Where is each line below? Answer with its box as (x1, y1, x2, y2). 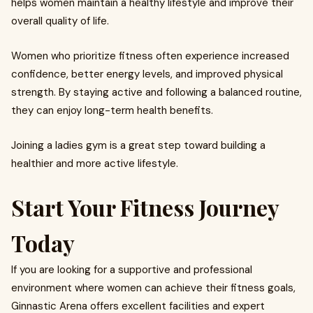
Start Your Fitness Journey (11, 192, 279, 222)
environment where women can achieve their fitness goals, (11, 281, 296, 295)
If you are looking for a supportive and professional (11, 263, 252, 277)
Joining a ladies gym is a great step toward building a (11, 138, 265, 152)
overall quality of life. (11, 14, 109, 28)
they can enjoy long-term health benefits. (11, 103, 213, 117)
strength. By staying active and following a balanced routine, (11, 85, 302, 99)
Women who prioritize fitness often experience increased (11, 49, 289, 63)
